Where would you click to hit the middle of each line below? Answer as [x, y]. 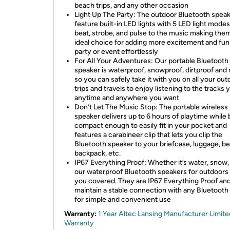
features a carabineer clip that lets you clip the [148, 135]
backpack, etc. [98, 153]
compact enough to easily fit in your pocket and [151, 126]
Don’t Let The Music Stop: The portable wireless [151, 107]
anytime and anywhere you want [127, 98]
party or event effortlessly [116, 52]
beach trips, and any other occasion [131, 5]
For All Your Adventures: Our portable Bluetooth [151, 61]
